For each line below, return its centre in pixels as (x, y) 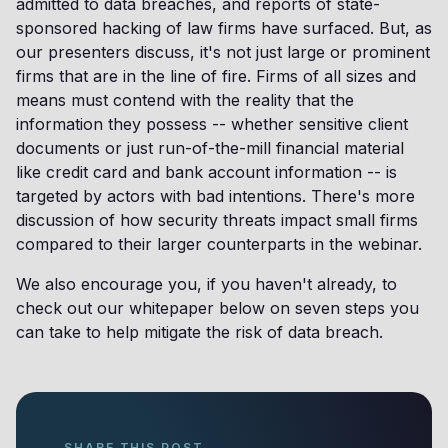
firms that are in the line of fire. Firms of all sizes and (216, 75)
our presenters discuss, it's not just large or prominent (223, 51)
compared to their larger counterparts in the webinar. (219, 243)
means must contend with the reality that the (185, 99)
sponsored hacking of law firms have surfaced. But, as (224, 27)
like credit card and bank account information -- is (206, 171)
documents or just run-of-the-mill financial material (210, 147)
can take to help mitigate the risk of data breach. (199, 331)
